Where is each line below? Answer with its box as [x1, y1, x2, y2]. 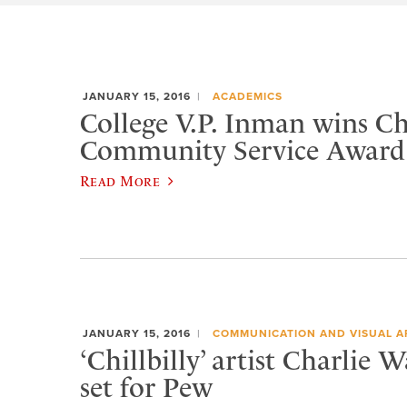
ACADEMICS [212, 90, 283, 104]
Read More [80, 172, 161, 189]
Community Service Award [80, 134, 405, 167]
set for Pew [80, 371, 213, 404]
